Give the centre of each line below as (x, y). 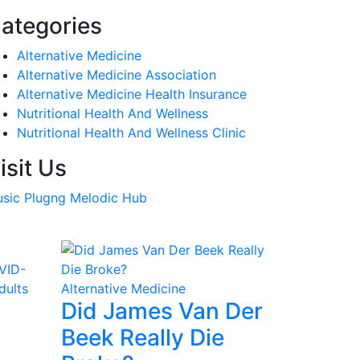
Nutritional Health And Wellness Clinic (131, 133)
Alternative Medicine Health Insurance (132, 94)
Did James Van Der (162, 311)
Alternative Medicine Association (117, 75)
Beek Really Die (143, 337)
